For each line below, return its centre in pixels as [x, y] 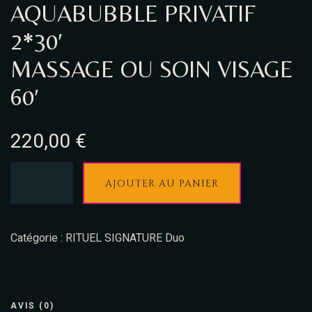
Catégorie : [38, 238]
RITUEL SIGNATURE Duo [125, 238]
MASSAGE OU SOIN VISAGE [152, 69]
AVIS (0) [32, 306]
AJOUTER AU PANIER [162, 184]
